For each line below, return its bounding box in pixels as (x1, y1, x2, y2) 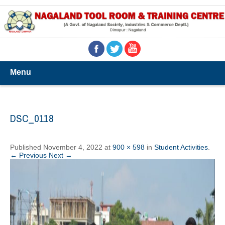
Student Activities (154, 143, 208, 151)
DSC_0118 (10, 110, 54, 126)
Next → (49, 151, 72, 159)
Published (10, 143, 43, 151)
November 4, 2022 (43, 143, 102, 151)
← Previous (10, 151, 47, 159)
